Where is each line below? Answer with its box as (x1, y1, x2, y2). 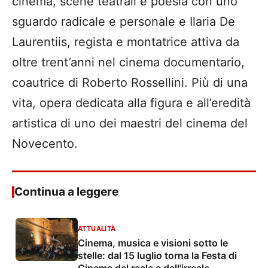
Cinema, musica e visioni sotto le (78, 237, 228, 249)
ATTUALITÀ (78, 224, 116, 233)
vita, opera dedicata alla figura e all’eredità (12, 96, 251, 111)
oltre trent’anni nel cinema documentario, (12, 55, 245, 70)
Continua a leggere (14, 185, 118, 199)
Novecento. (12, 136, 78, 151)
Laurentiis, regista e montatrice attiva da (12, 35, 239, 50)
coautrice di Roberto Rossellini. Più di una (12, 75, 248, 90)
